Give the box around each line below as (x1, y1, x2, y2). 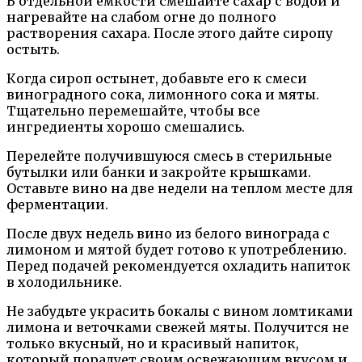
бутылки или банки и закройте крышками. (6, 164, 311, 181)
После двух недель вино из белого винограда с (6, 225, 330, 242)
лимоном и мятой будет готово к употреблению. (6, 242, 347, 259)
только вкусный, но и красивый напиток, (6, 335, 299, 352)
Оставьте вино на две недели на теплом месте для (6, 180, 353, 197)
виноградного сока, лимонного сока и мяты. (6, 86, 319, 103)
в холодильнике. (6, 274, 122, 291)
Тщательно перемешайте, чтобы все (6, 103, 260, 120)
